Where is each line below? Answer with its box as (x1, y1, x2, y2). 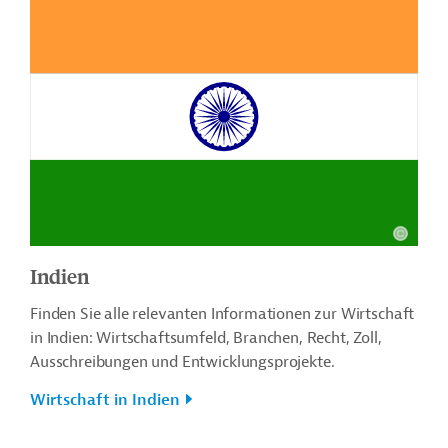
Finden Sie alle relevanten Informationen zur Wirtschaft (30, 303, 415, 324)
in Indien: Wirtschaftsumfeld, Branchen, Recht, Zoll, (30, 327, 382, 348)
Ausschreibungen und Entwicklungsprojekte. (30, 351, 335, 372)
